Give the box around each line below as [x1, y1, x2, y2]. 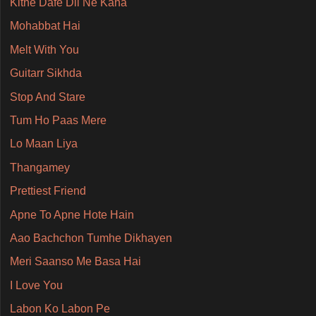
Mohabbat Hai [9, 20, 80, 32]
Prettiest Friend [9, 185, 86, 197]
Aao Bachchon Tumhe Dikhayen [9, 231, 172, 244]
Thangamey [9, 161, 70, 174]
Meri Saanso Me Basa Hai [9, 255, 141, 268]
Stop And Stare [9, 90, 85, 103]
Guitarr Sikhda [9, 67, 82, 80]
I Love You [9, 279, 63, 291]
